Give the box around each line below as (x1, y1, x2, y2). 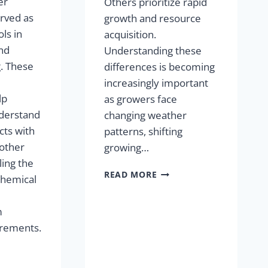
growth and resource (104, 11, 202, 25)
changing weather (104, 108, 187, 122)
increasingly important (104, 75, 209, 90)
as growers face (104, 92, 178, 106)
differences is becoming (104, 59, 215, 74)
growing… (104, 140, 150, 154)
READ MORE (104, 168, 157, 180)
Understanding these (104, 43, 202, 57)
